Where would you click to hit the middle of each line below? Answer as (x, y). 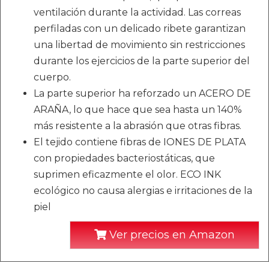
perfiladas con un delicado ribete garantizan (140, 29)
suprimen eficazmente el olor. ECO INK (127, 175)
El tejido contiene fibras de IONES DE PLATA (140, 142)
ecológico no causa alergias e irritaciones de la (143, 191)
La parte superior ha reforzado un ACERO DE (142, 94)
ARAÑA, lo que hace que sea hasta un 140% (138, 110)
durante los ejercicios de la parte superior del (142, 61)
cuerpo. (52, 77)
